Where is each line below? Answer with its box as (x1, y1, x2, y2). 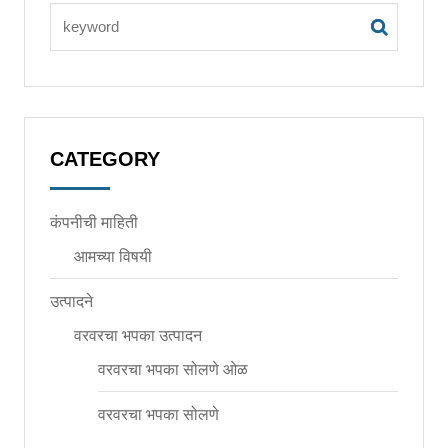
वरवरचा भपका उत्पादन (73, 324, 202, 346)
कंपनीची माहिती (49, 211, 138, 233)
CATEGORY (49, 148, 160, 170)
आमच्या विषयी (73, 245, 152, 267)
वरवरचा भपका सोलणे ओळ (97, 358, 248, 380)
